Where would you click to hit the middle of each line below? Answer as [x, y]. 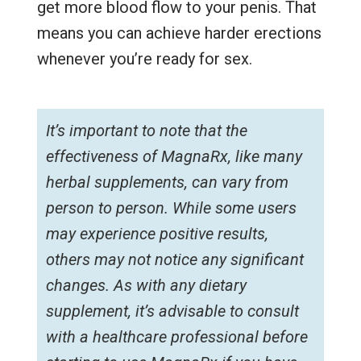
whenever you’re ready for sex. [144, 59]
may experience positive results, [157, 234]
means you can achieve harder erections [179, 33]
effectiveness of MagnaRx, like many [174, 157]
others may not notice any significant [174, 260]
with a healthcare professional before [176, 337]
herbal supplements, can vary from [167, 183]
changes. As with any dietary [146, 286]
